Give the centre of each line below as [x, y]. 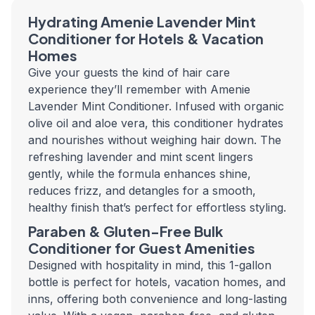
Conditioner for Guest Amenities [142, 248]
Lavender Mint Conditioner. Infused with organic [156, 107]
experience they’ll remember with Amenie [139, 90]
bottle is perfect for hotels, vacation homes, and [157, 282]
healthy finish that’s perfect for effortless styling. [157, 208]
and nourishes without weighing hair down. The [155, 140]
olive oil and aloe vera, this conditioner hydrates [156, 123]
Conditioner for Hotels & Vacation [146, 39]
